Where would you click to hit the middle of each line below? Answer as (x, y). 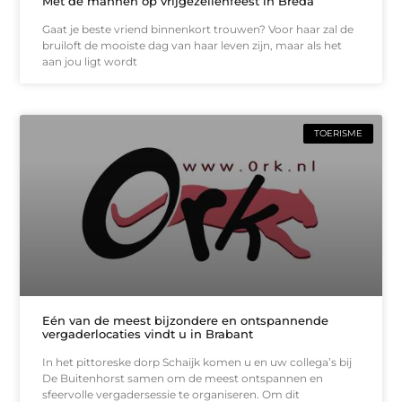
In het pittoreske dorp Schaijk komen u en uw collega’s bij (197, 362)
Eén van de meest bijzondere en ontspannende (186, 320)
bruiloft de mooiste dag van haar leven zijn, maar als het (192, 45)
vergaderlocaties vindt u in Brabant (148, 333)
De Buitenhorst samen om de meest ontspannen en (183, 378)
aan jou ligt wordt (90, 61)
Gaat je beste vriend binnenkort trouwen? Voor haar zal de (198, 29)
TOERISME (338, 133)
